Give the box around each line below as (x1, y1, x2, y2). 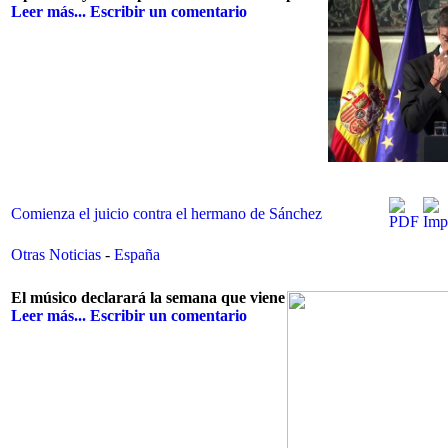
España (114, 246, 160, 263)
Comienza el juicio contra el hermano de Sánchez (11, 205, 322, 222)
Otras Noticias (11, 246, 105, 263)
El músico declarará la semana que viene (11, 289, 285, 307)
